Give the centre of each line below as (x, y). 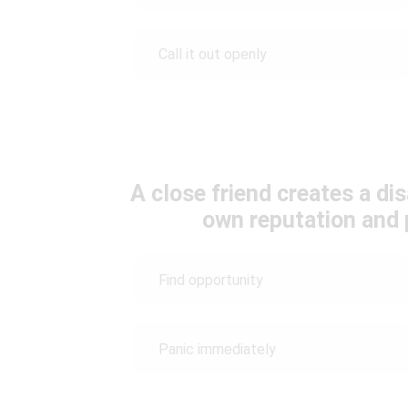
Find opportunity (211, 280)
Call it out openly (213, 54)
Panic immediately (217, 349)
